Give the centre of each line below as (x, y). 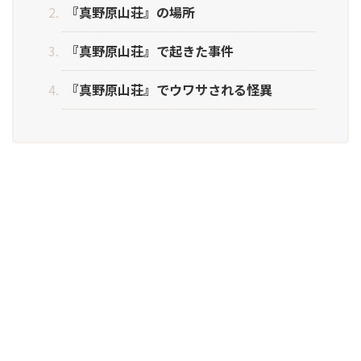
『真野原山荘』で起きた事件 (150, 51)
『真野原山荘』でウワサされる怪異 (169, 90)
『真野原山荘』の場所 (131, 12)
